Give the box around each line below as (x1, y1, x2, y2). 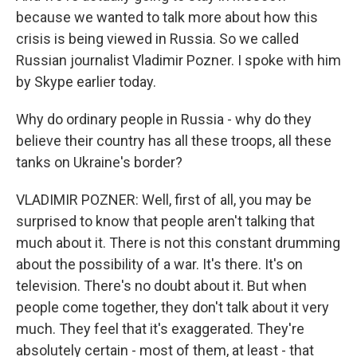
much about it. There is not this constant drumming (16, 234, 340, 251)
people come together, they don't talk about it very (16, 299, 329, 316)
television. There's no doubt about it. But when (16, 277, 307, 294)
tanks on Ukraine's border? (16, 154, 182, 171)
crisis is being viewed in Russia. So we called (16, 30, 299, 47)
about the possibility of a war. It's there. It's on (16, 256, 303, 273)
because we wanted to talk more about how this (16, 9, 318, 25)
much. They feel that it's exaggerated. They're (16, 320, 304, 337)
